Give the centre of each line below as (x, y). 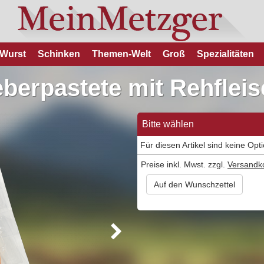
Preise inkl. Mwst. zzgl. (184, 164)
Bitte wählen (168, 124)
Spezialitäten (225, 54)
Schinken (59, 54)
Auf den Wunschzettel (194, 184)
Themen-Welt (121, 54)
